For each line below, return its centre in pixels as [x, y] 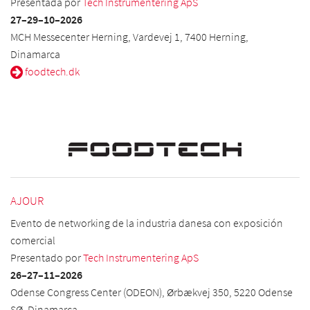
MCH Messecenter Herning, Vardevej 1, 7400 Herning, [129, 37]
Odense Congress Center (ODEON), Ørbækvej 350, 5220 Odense [152, 292]
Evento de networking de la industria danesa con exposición [147, 223]
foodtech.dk [51, 72]
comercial [33, 240]
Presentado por [47, 258]
